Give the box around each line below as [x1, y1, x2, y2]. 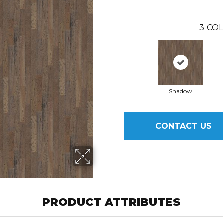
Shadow [169, 87, 192, 95]
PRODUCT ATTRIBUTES [42, 195, 181, 209]
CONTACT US [155, 121, 212, 131]
